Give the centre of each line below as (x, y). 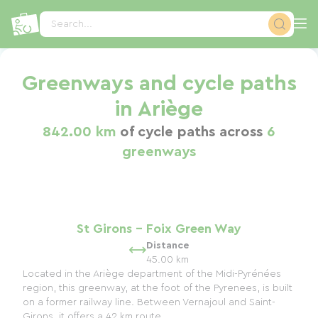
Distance (168, 246)
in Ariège (159, 109)
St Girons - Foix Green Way (159, 229)
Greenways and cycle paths (159, 84)
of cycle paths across (191, 132)
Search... (72, 24)
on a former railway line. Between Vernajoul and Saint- (149, 302)
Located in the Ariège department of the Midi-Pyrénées (152, 274)
